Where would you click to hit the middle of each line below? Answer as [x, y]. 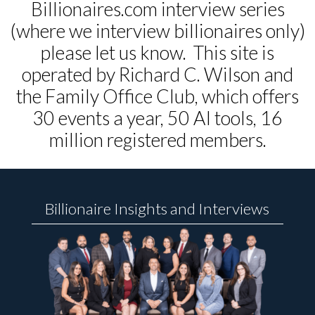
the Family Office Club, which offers [157, 96]
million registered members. [157, 140]
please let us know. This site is [157, 53]
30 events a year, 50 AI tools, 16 [157, 118]
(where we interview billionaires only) [157, 31]
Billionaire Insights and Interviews [157, 209]
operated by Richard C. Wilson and [157, 75]
